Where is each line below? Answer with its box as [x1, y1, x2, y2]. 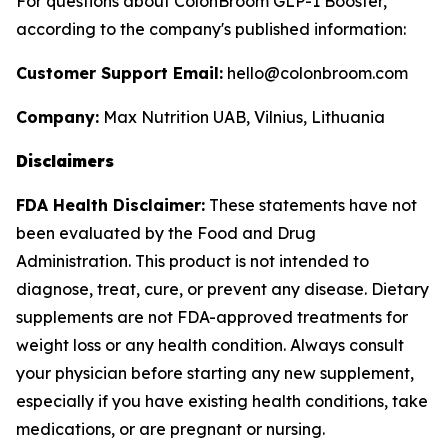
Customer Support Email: [16, 63, 223, 83]
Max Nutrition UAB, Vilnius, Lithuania [99, 107, 385, 127]
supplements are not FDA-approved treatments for [16, 307, 408, 327]
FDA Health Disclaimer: [16, 195, 205, 215]
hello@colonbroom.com [223, 63, 408, 83]
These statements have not [205, 195, 417, 215]
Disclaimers [16, 151, 114, 171]
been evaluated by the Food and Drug [16, 223, 316, 243]
